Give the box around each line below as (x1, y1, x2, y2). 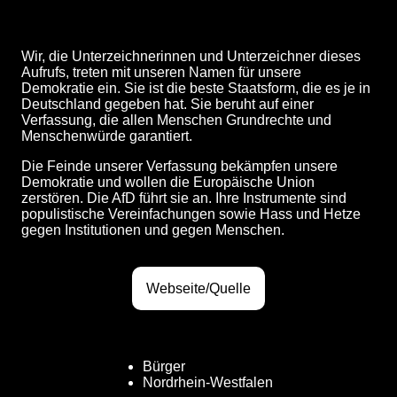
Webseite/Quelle (146, 280, 251, 296)
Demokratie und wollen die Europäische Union (21, 174, 315, 190)
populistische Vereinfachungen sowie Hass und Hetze (21, 206, 361, 222)
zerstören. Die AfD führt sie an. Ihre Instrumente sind (21, 190, 346, 206)
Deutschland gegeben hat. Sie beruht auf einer (21, 96, 314, 112)
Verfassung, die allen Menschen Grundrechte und (21, 112, 331, 128)
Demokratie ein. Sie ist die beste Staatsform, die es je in (21, 80, 370, 96)
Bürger (142, 358, 185, 374)
